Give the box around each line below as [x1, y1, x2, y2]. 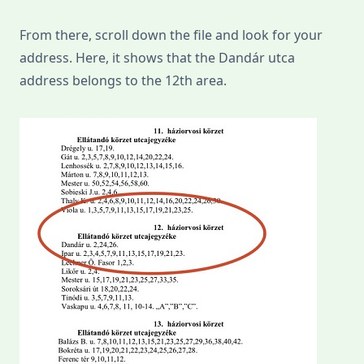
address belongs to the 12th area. [19, 71, 227, 90]
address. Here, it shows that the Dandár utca [19, 49, 295, 67]
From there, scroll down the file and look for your [19, 26, 323, 45]
